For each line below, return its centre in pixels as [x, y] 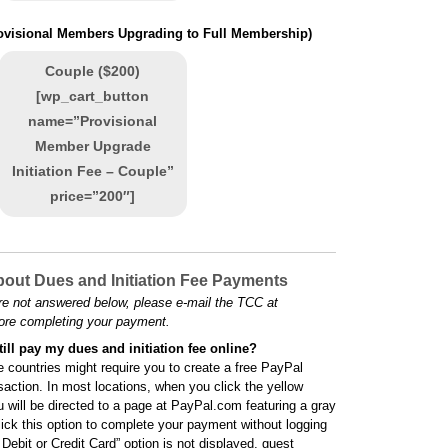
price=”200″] [93, 196]
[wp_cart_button [93, 96]
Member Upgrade [92, 146]
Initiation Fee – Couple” [92, 171]
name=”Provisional [93, 121]
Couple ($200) [93, 71]
